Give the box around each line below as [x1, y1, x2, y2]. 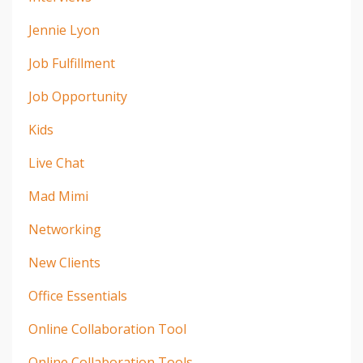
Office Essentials [28, 287, 127, 305]
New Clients [28, 254, 100, 272]
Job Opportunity [28, 88, 127, 106]
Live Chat [28, 154, 84, 173]
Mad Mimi [28, 187, 88, 206]
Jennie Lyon [28, 21, 100, 40]
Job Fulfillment [28, 54, 115, 73]
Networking [28, 220, 101, 239]
